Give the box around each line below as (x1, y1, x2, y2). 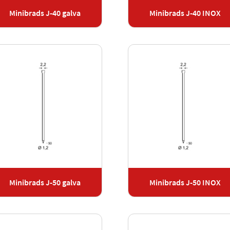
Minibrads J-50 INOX (149, 177, 221, 187)
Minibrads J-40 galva (9, 7, 81, 18)
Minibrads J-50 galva (9, 177, 81, 187)
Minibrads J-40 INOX (149, 7, 221, 18)
